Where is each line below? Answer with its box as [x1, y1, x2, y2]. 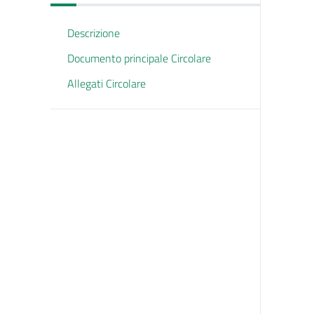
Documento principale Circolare [67, 50, 211, 67]
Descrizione [67, 25, 120, 41]
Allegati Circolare [67, 75, 146, 92]
